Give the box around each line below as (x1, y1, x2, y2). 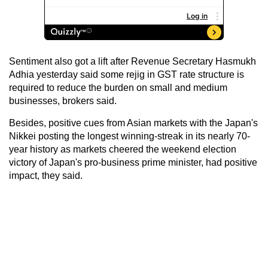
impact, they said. (9, 170, 83, 181)
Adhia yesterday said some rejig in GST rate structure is (9, 69, 244, 80)
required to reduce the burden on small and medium (9, 82, 227, 93)
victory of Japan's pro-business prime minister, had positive (9, 157, 257, 167)
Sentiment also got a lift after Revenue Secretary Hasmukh (9, 56, 256, 66)
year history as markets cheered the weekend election (9, 144, 236, 154)
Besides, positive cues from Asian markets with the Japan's (9, 117, 258, 128)
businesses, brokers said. (9, 95, 117, 106)
